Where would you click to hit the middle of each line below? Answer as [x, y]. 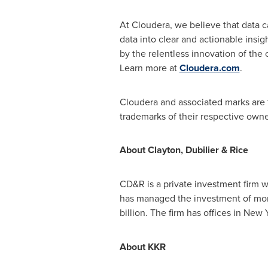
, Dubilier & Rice [214, 150]
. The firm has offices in [194, 212]
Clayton [164, 150]
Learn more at [149, 68]
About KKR [142, 247]
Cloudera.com [209, 68]
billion [132, 212]
